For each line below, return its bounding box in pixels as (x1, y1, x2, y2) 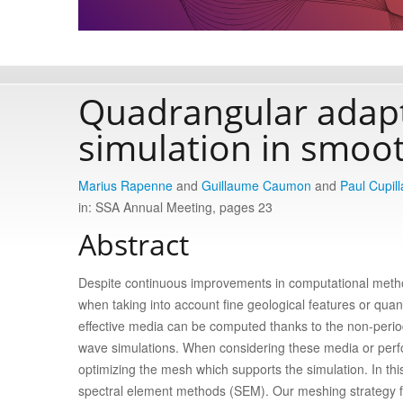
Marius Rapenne (78, 176, 173, 194)
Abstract (78, 225, 189, 264)
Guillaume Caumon (201, 176, 311, 194)
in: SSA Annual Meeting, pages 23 (78, 198, 273, 216)
